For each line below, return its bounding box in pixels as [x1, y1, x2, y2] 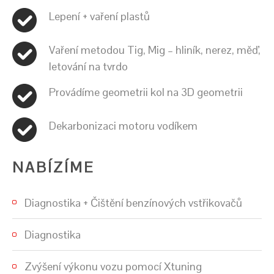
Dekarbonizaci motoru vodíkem [49, 118, 198, 133]
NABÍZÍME [12, 157, 94, 177]
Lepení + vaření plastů [49, 9, 150, 23]
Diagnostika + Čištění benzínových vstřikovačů [24, 195, 242, 210]
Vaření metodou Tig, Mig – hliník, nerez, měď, [49, 42, 261, 57]
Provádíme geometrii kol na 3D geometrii [49, 84, 243, 99]
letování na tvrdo [49, 59, 128, 73]
